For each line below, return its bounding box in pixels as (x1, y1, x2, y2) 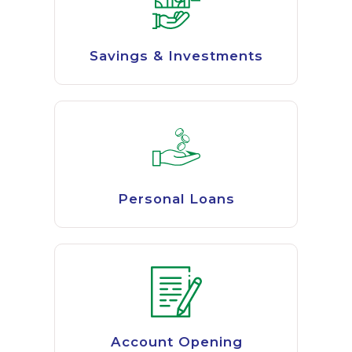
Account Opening (110, 334, 243, 350)
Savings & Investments (90, 48, 264, 64)
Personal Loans (118, 191, 236, 207)
